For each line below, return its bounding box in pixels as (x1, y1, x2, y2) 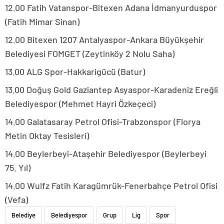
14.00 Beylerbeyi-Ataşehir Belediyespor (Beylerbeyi (5, 148, 206, 159)
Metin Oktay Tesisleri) (5, 130, 89, 141)
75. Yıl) (5, 162, 30, 173)
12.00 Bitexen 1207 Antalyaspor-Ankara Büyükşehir (5, 34, 204, 45)
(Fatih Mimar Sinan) (5, 16, 79, 27)
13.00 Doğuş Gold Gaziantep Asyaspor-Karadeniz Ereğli (5, 84, 218, 95)
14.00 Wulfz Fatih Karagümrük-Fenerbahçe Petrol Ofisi (5, 180, 217, 191)
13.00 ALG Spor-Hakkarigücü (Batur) (5, 66, 145, 77)
